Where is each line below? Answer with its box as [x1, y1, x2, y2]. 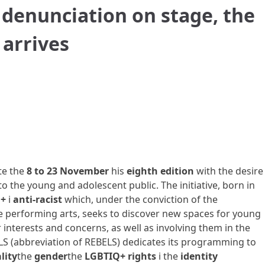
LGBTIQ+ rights [84, 250, 159, 263]
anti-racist [12, 193, 62, 206]
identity [180, 250, 218, 263]
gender [34, 250, 67, 263]
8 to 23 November [26, 164, 111, 177]
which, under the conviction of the [62, 193, 218, 206]
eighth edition [124, 164, 196, 177]
